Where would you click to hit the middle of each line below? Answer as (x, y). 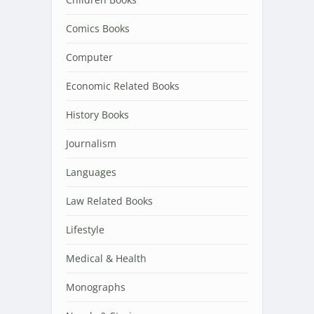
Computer (89, 57)
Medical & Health (106, 259)
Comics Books (98, 29)
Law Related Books (109, 201)
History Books (97, 115)
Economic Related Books (123, 86)
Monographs (96, 287)
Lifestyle (85, 230)
